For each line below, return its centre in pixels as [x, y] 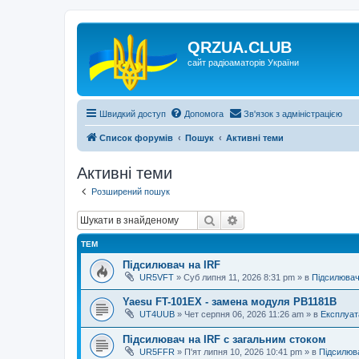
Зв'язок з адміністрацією [293, 114]
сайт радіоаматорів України [243, 63]
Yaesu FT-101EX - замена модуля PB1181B [230, 302]
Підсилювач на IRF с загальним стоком [224, 339]
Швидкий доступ [133, 114]
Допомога [204, 114]
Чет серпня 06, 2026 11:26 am [244, 315]
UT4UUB [157, 315]
